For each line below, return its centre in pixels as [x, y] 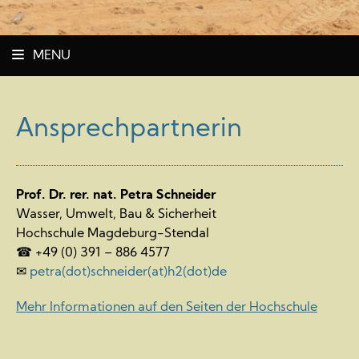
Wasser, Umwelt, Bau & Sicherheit [116, 214]
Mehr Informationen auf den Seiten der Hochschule [167, 307]
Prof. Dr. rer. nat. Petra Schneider [116, 195]
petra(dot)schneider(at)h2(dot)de [128, 272]
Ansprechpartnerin [129, 129]
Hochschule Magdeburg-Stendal [113, 234]
